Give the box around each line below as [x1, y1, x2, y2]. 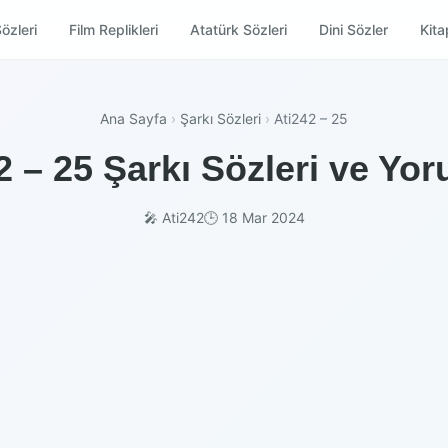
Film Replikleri [68, 20, 158, 38]
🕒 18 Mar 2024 [203, 209, 305, 226]
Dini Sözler [318, 20, 388, 38]
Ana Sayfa [100, 110, 167, 127]
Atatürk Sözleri [189, 20, 287, 38]
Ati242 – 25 [274, 110, 348, 127]
